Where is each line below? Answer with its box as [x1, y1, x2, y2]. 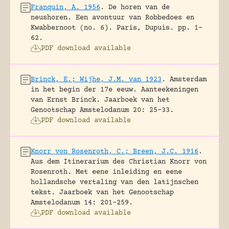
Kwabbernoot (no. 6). [31, 24, 112, 32]
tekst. [31, 188, 55, 197]
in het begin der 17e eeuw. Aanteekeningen [31, 85, 198, 94]
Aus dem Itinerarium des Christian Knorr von [31, 157, 207, 166]
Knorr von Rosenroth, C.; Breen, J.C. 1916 [31, 147, 198, 156]
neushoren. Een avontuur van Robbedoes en [31, 13, 194, 22]
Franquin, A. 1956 [31, 3, 100, 12]
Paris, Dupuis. [117, 24, 174, 32]
